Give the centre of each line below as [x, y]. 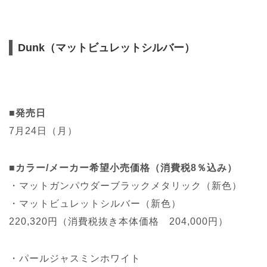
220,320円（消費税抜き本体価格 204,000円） [119, 221]
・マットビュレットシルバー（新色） [95, 204]
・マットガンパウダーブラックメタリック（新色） [125, 186]
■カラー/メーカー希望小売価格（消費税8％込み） [123, 168]
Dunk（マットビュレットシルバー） [106, 48]
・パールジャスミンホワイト [75, 258]
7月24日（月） [43, 131]
